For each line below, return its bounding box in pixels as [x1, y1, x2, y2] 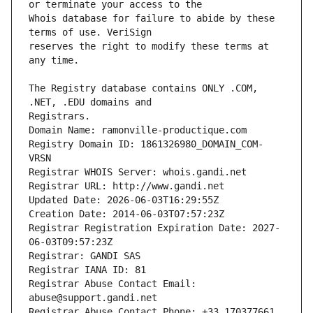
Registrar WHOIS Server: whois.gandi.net [29, 166, 247, 178]
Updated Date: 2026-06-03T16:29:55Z [29, 194, 219, 206]
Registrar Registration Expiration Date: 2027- [29, 222, 280, 234]
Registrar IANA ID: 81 [29, 264, 146, 276]
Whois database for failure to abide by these [29, 13, 275, 24]
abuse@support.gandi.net [29, 292, 157, 304]
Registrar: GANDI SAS [29, 250, 140, 262]
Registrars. [29, 110, 90, 122]
